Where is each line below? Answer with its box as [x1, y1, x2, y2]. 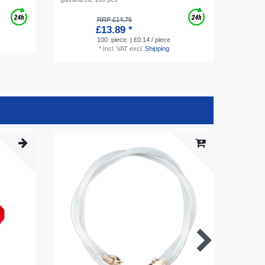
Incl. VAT [102, 44, 128, 52]
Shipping [144, 44, 169, 52]
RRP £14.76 [96, 15, 132, 23]
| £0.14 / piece [128, 35, 170, 43]
